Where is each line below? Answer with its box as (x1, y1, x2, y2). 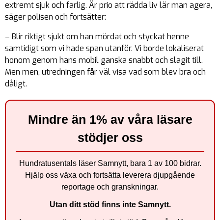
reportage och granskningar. (61, 183, 159, 192)
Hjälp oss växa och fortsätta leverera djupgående (25, 171, 195, 180)
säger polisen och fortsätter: (5, 12, 106, 23)
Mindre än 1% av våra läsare (27, 112, 192, 127)
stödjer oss (77, 131, 143, 145)
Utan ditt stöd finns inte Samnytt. (49, 200, 171, 209)
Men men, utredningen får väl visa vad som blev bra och (5, 67, 206, 78)
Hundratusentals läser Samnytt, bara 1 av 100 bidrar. (19, 159, 201, 168)
